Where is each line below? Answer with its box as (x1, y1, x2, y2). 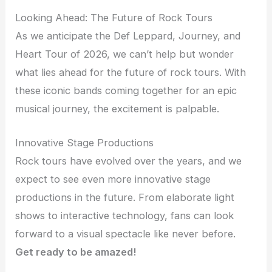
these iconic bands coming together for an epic (15, 84, 237, 97)
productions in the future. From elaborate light (15, 191, 235, 204)
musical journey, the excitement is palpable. (15, 102, 220, 115)
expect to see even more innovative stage (15, 173, 211, 186)
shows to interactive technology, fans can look (15, 209, 234, 222)
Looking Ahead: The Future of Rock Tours (15, 11, 213, 24)
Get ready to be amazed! (15, 246, 137, 259)
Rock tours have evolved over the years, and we (15, 155, 242, 168)
